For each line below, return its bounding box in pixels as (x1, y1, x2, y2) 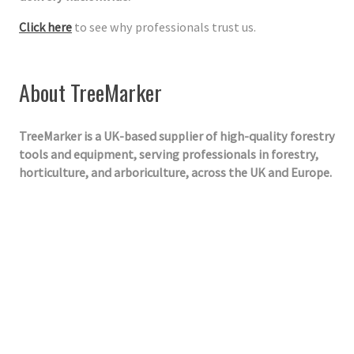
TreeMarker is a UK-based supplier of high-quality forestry (19, 128, 336, 145)
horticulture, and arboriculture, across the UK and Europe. (19, 164, 333, 181)
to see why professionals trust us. (72, 18, 257, 35)
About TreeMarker (19, 76, 163, 109)
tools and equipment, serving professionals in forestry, (19, 146, 319, 163)
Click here (19, 18, 73, 35)
